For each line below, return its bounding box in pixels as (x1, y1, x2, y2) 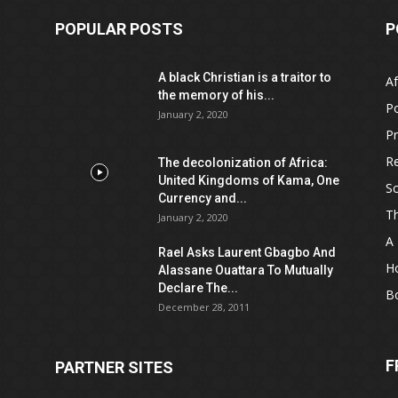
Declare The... (158, 281, 238, 295)
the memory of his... (158, 88, 275, 102)
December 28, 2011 (158, 300, 250, 314)
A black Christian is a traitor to (158, 70, 331, 84)
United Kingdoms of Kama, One (158, 173, 339, 187)
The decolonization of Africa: (158, 155, 328, 170)
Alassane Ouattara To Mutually (158, 263, 333, 277)
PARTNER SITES (55, 358, 173, 377)
